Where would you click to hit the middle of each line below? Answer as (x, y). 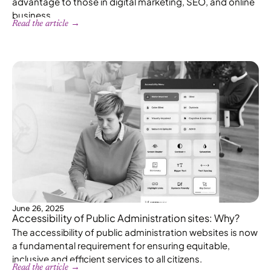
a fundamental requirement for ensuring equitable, (121, 245)
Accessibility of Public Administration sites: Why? (126, 218)
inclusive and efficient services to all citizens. (107, 258)
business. (33, 15)
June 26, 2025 (38, 208)
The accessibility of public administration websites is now (135, 232)
